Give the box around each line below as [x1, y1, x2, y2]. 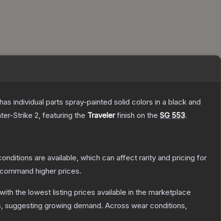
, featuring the [38, 110, 87, 120]
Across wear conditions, [105, 201, 187, 211]
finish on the [115, 110, 160, 120]
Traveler [87, 110, 115, 120]
